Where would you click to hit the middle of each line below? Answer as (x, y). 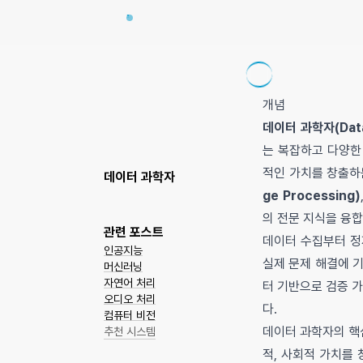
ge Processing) (312, 196)
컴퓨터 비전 (130, 315)
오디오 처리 (130, 299)
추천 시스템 (130, 331)
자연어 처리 (130, 283)
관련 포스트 (134, 232)
